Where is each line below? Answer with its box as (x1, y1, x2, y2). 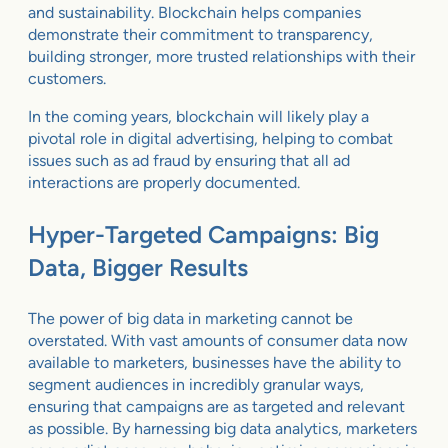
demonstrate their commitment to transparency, (28, 25, 373, 45)
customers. (28, 69, 106, 89)
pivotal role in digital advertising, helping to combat (28, 129, 393, 149)
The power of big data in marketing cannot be (28, 309, 353, 329)
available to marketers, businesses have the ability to (28, 353, 401, 373)
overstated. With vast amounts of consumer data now (28, 331, 408, 351)
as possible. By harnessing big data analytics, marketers (28, 419, 417, 439)
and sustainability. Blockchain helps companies (28, 3, 361, 23)
